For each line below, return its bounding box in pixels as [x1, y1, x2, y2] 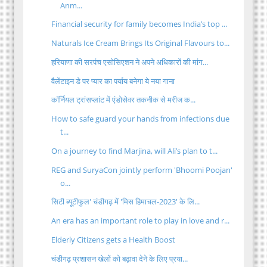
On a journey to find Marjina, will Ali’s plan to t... [51, 145, 218, 156]
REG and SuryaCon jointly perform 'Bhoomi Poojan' [51, 164, 233, 175]
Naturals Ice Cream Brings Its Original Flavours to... [51, 38, 230, 49]
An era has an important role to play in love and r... [51, 215, 230, 226]
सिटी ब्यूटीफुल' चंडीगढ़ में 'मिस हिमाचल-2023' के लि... [51, 196, 200, 207]
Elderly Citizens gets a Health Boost [51, 234, 176, 245]
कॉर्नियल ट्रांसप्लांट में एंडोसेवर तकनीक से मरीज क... [51, 94, 196, 105]
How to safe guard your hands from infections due [51, 113, 230, 125]
